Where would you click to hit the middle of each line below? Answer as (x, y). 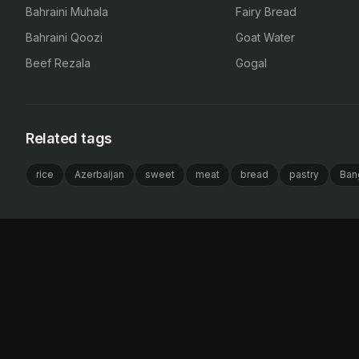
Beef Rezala (58, 63)
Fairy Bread (266, 12)
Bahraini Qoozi (64, 37)
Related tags (69, 138)
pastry (304, 174)
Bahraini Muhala (67, 12)
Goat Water (266, 37)
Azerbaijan (99, 174)
